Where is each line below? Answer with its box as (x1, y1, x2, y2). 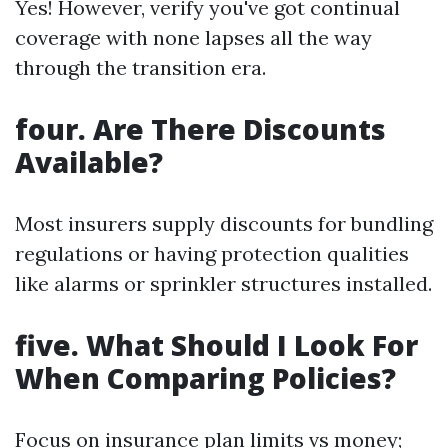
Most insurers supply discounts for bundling (15, 211, 433, 236)
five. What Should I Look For (15, 326, 418, 364)
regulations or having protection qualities (15, 241, 409, 266)
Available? (15, 143, 163, 181)
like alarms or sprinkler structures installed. (15, 271, 432, 296)
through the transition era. (15, 55, 266, 80)
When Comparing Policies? (15, 359, 396, 397)
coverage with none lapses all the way (15, 25, 372, 50)
